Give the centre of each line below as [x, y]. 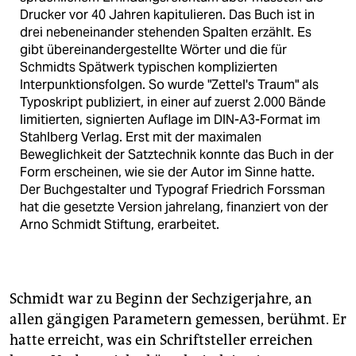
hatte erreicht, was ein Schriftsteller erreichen [161, 341]
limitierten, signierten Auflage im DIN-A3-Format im [170, 120]
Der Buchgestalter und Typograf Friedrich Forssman [172, 190]
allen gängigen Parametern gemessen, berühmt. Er [178, 320]
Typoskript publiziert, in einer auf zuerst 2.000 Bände [173, 103]
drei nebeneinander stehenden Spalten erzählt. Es [166, 33]
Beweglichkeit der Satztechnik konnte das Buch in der [177, 155]
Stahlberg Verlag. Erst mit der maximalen [141, 137]
